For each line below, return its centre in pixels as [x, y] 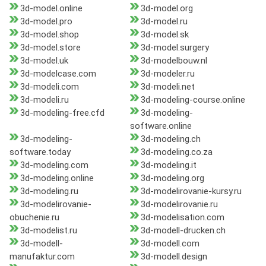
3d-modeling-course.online [193, 100]
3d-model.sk [164, 35]
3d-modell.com [170, 244]
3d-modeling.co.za [176, 152]
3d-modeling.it [168, 165]
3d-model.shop [50, 35]
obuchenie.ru [34, 218]
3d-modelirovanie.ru [179, 205]
